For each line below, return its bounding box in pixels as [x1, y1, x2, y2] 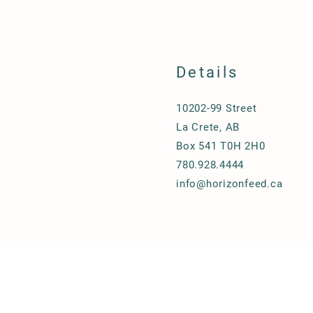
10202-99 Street [176, 102, 257, 115]
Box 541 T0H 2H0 [176, 140, 265, 152]
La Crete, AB [176, 121, 240, 133]
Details [176, 64, 239, 81]
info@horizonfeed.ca [176, 177, 283, 190]
